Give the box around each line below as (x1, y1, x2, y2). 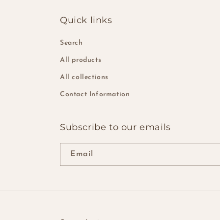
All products (60, 56, 102, 64)
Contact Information (60, 91, 130, 98)
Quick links (60, 15, 112, 26)
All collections (60, 74, 109, 81)
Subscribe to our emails (60, 122, 171, 133)
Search (60, 39, 83, 47)
